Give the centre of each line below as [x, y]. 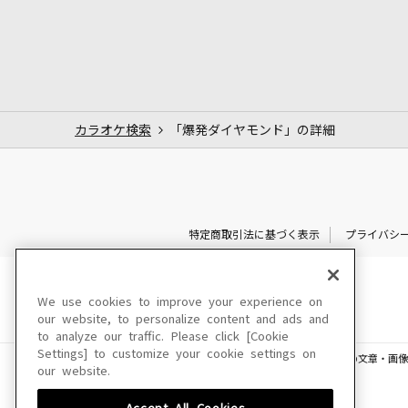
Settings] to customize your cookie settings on [177, 354]
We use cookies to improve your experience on [180, 302]
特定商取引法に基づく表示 [254, 235]
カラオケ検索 [113, 130]
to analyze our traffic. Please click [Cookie [163, 337]
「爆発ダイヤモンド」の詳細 [252, 130]
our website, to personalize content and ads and [183, 319]
